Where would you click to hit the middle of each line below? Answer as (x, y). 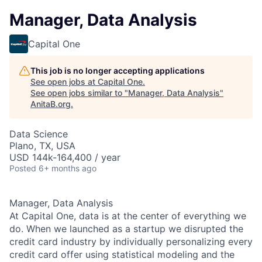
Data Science (39, 134)
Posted (23, 168)
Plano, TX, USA (42, 146)
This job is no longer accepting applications (118, 70)
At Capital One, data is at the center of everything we (128, 216)
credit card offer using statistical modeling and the (122, 254)
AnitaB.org (51, 104)
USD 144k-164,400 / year (65, 157)
